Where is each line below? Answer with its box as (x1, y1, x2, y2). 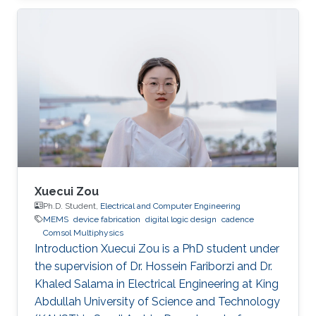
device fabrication (73, 214, 140, 224)
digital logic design (145, 214, 217, 224)
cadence (221, 214, 254, 224)
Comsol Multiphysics (43, 227, 123, 238)
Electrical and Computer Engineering (100, 200, 241, 211)
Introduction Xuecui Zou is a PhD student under (35, 241, 279, 255)
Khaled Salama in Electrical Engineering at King (35, 276, 279, 291)
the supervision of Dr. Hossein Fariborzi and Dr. (35, 259, 272, 273)
